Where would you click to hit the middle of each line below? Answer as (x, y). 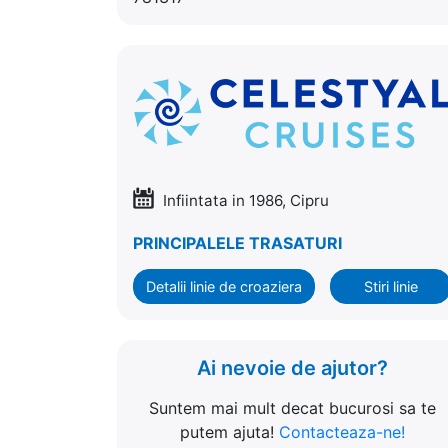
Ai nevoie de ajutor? (292, 367)
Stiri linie (390, 286)
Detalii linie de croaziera (224, 286)
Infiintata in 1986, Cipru (244, 200)
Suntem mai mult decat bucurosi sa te (292, 407)
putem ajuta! (229, 431)
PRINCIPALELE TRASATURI (237, 242)
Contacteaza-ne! (341, 431)
